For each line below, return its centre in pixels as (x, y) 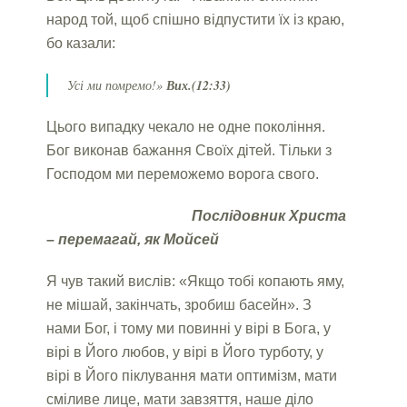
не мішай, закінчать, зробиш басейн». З (179, 304)
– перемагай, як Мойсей (133, 239)
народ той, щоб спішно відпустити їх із (175, 19)
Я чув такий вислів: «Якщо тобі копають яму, (196, 281)
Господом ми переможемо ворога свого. (183, 174)
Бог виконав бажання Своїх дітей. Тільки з (189, 150)
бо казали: (81, 43)
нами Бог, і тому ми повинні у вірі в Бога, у (189, 328)
